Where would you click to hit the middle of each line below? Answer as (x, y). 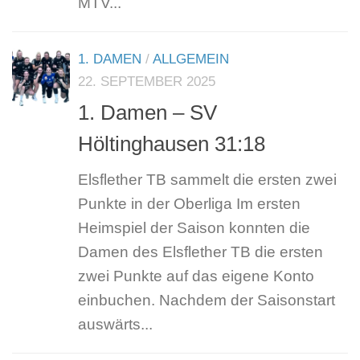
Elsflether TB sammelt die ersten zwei (207, 180)
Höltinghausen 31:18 (172, 144)
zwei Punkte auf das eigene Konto (196, 276)
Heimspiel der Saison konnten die (194, 228)
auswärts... (115, 325)
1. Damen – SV (147, 113)
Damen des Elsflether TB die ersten (200, 252)
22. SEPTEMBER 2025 (147, 82)
